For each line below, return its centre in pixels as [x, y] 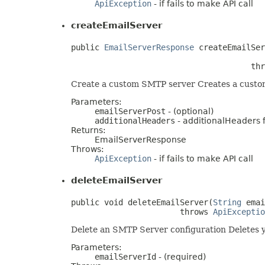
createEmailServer [117, 26]
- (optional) [190, 112]
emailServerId [125, 256]
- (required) [181, 256]
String [227, 202]
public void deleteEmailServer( [142, 202]
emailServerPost [130, 112]
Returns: [88, 130]
